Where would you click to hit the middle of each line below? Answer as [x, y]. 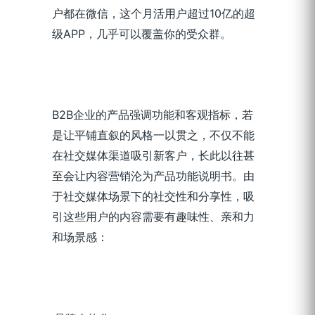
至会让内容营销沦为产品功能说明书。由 [153, 176]
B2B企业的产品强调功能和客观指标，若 [153, 115]
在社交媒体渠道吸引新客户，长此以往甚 [153, 156]
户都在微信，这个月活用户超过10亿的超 [154, 13]
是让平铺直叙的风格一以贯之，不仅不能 [153, 135]
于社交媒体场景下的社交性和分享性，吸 [153, 197]
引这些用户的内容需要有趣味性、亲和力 [153, 217]
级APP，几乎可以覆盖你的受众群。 [142, 33]
